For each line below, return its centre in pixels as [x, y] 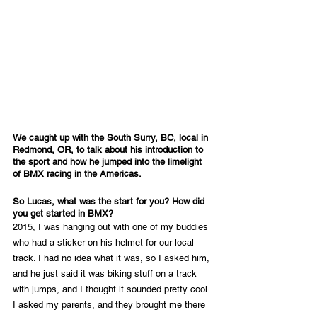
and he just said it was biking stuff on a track [106, 273]
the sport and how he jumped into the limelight [109, 161]
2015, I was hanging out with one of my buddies [112, 226]
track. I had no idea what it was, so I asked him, [113, 258]
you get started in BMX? [63, 213]
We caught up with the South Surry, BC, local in [112, 137]
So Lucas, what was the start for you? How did [110, 201]
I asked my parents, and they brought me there [110, 304]
